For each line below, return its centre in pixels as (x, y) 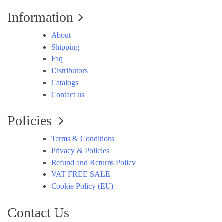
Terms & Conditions (83, 139)
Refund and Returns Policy (93, 163)
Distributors (69, 71)
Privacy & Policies (80, 151)
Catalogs (65, 83)
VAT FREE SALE (81, 174)
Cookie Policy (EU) (82, 186)
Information (40, 17)
